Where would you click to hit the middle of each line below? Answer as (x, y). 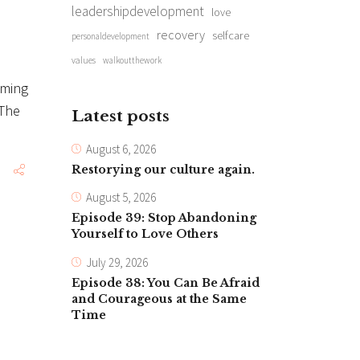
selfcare (230, 35)
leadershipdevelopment (137, 11)
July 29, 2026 (117, 263)
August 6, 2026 (121, 149)
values (83, 60)
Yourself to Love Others (145, 234)
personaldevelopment (110, 36)
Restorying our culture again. (163, 169)
